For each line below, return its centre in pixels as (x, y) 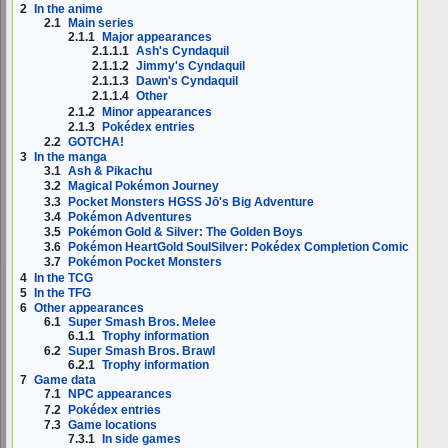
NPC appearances (120, 394)
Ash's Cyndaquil (183, 50)
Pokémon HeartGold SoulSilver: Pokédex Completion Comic (239, 247)
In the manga (70, 157)
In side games (142, 438)
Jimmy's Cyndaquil (191, 65)
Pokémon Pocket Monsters (145, 262)
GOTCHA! (96, 141)
